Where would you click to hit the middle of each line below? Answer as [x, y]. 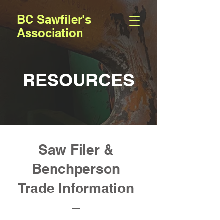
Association [50, 33]
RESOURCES [78, 80]
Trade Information [76, 188]
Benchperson [76, 169]
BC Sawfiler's [54, 19]
